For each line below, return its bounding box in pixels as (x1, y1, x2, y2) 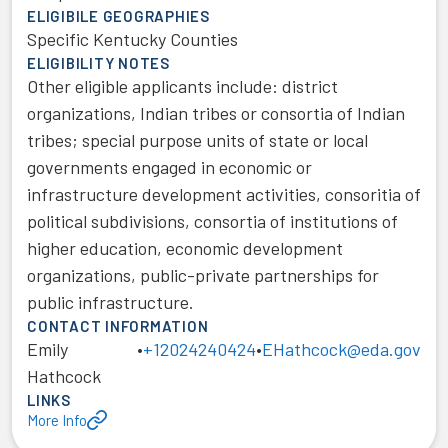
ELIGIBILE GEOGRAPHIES (27, 7, 210, 25)
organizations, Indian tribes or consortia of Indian (27, 102, 405, 124)
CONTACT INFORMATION (27, 317, 209, 335)
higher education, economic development (27, 237, 343, 259)
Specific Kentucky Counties (27, 28, 238, 50)
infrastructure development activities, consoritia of (27, 183, 421, 205)
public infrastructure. (27, 291, 194, 313)
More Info (27, 411, 87, 429)
